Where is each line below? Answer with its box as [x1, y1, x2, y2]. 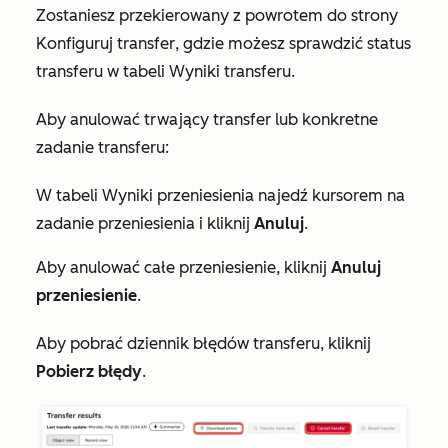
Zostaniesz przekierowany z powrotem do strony [36, 6, 398, 25]
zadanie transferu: [36, 138, 173, 157]
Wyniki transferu [169, 62, 291, 81]
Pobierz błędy [36, 362, 142, 381]
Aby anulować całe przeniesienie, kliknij [36, 258, 331, 277]
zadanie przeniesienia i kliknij [36, 214, 254, 233]
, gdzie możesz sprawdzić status [175, 34, 411, 53]
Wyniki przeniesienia [102, 186, 254, 205]
